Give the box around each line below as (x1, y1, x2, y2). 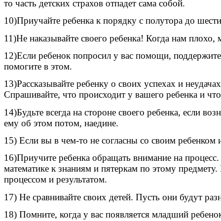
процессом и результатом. (4, 174, 107, 185)
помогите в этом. (4, 61, 72, 72)
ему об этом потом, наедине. (4, 117, 118, 128)
